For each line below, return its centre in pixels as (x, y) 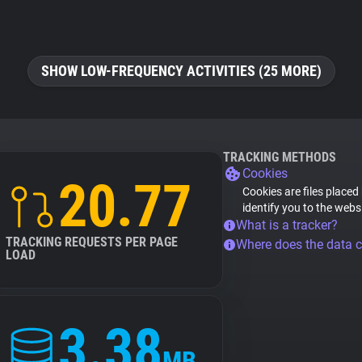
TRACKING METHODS (280, 157)
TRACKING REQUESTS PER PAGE (92, 242)
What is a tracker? (287, 225)
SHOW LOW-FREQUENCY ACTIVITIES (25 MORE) (181, 71)
